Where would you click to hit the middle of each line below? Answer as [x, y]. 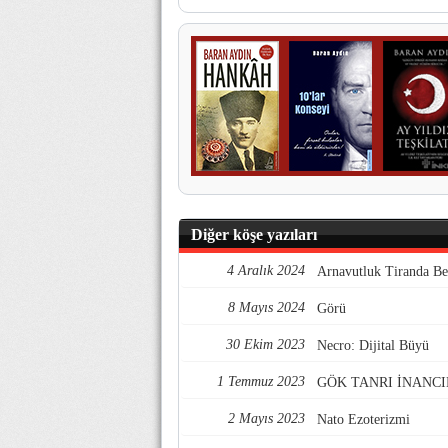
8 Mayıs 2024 [266, 308]
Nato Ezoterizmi [363, 420]
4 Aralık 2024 [266, 271]
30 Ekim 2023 [265, 345]
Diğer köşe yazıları [254, 235]
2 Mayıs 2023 [266, 419]
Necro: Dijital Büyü [373, 346]
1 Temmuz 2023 [261, 382]
